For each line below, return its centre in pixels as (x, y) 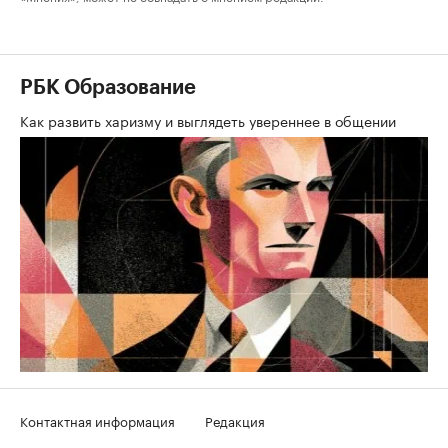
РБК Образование (108, 88)
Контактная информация (97, 420)
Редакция (235, 420)
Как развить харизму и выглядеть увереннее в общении (210, 120)
